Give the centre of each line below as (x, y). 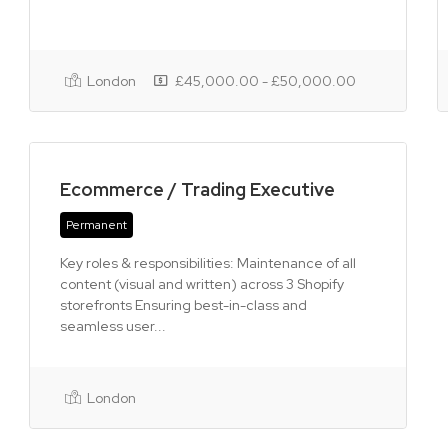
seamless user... (113, 326)
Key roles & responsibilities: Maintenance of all (208, 263)
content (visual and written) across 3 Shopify (202, 284)
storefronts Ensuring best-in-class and (183, 305)
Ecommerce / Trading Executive (197, 189)
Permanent (96, 225)
